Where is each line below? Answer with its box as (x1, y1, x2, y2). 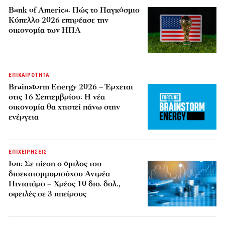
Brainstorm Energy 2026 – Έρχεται (9, 81, 134, 93)
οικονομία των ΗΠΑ (9, 25, 81, 36)
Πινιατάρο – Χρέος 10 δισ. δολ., (9, 178, 121, 190)
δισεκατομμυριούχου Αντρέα (9, 168, 110, 180)
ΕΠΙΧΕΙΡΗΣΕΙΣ (9, 149, 47, 156)
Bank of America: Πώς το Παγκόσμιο (9, 5, 140, 16)
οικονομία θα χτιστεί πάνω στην (9, 101, 121, 113)
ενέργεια (9, 111, 39, 123)
